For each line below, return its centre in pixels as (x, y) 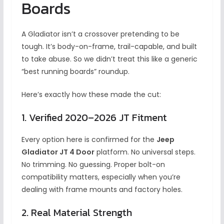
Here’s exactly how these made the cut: (91, 95)
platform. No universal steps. (145, 152)
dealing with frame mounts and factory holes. (102, 190)
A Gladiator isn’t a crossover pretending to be (100, 34)
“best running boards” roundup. (75, 72)
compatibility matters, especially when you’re (101, 177)
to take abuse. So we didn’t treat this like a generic (109, 59)
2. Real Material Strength (76, 213)
